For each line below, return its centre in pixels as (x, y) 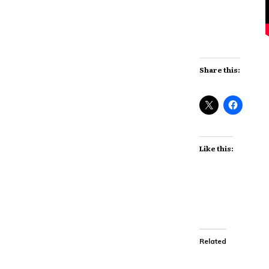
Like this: (217, 148)
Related (213, 241)
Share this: (220, 70)
